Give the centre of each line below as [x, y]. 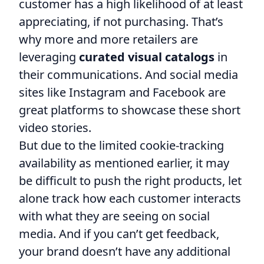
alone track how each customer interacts [130, 198]
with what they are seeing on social [114, 216]
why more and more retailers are [108, 39]
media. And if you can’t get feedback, [119, 233]
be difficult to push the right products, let [130, 180]
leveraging [49, 57]
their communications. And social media [128, 74]
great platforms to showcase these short [130, 110]
